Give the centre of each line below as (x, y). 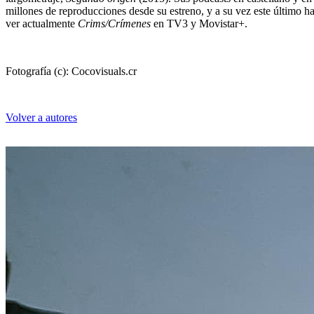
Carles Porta (66, 268)
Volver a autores (41, 117)
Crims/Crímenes (114, 23)
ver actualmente (42, 23)
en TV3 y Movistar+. (199, 23)
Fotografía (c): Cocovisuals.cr (71, 71)
